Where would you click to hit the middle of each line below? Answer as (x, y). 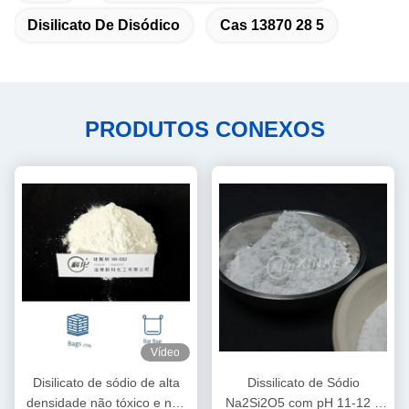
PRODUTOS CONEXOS (204, 129)
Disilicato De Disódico (104, 25)
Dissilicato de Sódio (303, 383)
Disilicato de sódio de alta (106, 383)
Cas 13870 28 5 (272, 25)
